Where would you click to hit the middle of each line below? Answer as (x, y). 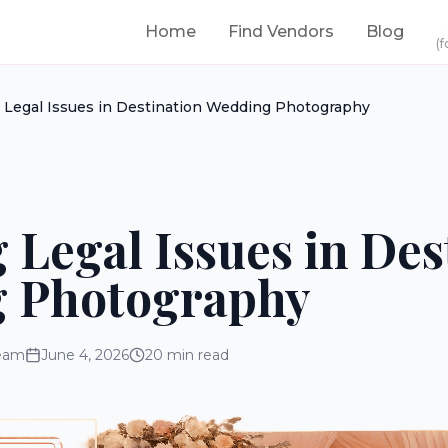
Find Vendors (281, 31)
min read (196, 355)
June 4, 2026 (85, 355)
